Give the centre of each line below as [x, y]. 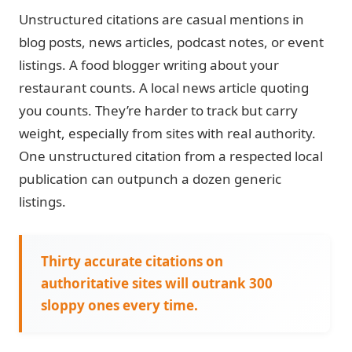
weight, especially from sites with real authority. [167, 133]
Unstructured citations [89, 19]
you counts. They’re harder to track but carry [158, 110]
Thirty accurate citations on [132, 261]
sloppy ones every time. [119, 305]
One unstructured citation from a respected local [171, 156]
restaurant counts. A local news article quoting [164, 88]
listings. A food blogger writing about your [149, 65]
